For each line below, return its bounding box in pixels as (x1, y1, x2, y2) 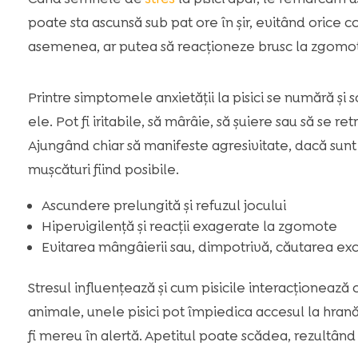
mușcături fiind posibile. (27, 160, 179, 178)
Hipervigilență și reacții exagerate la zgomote (41, 217, 337, 235)
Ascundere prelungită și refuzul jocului (41, 196, 286, 214)
